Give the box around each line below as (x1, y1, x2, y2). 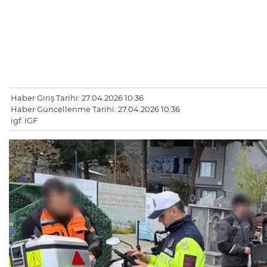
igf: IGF (11, 116, 38, 126)
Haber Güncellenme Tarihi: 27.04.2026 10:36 (11, 104, 180, 114)
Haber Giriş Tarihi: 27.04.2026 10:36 (11, 93, 144, 103)
